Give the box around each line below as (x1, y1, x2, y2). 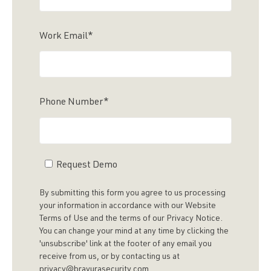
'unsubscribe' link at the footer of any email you (39, 240, 212, 249)
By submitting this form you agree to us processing (39, 189, 226, 198)
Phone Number (39, 98, 103, 108)
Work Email (39, 31, 88, 42)
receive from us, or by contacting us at (39, 252, 180, 261)
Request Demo (56, 160, 117, 171)
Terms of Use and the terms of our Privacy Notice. (39, 214, 223, 223)
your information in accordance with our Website (39, 201, 216, 211)
